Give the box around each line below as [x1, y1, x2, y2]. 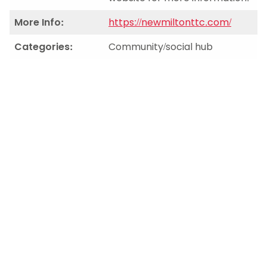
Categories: [14, 40, 73, 54]
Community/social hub [108, 40, 213, 54]
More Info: [14, 15, 64, 30]
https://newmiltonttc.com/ [108, 15, 231, 30]
